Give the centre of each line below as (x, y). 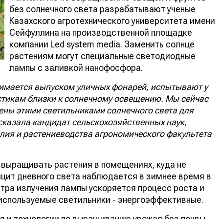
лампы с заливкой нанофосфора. (76, 67)
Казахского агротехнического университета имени (112, 21)
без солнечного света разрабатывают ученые (102, 9)
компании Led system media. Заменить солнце (102, 44)
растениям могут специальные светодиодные (102, 56)
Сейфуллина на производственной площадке (101, 32)
